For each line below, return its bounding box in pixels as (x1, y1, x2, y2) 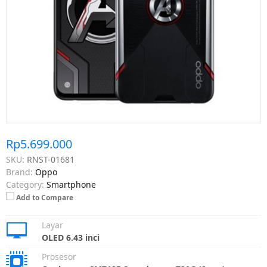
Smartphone (46, 179, 96, 190)
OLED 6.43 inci (42, 232, 100, 243)
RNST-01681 (27, 154, 74, 165)
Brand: (6, 166, 33, 178)
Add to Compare (16, 193, 73, 203)
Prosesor (42, 251, 76, 262)
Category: (6, 179, 44, 190)
